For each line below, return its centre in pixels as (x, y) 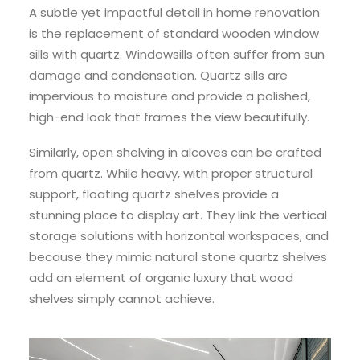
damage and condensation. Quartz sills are (158, 75)
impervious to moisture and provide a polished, (170, 96)
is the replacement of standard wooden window (174, 33)
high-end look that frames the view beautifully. (169, 117)
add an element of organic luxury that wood (161, 277)
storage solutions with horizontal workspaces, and (179, 235)
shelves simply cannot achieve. (122, 298)
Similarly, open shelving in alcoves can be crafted (175, 152)
